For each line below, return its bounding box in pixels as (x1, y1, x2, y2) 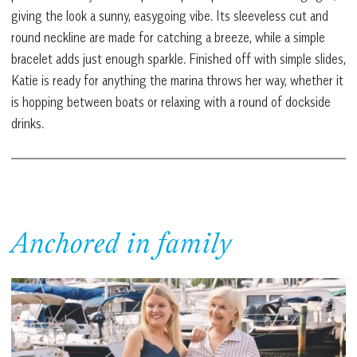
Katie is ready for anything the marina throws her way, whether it (11, 72, 343, 88)
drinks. (11, 115, 44, 131)
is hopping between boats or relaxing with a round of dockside (11, 93, 331, 110)
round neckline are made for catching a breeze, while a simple (11, 29, 325, 45)
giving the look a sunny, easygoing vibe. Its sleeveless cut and (11, 7, 328, 24)
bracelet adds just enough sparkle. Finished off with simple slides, (11, 50, 346, 67)
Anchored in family (11, 229, 232, 262)
